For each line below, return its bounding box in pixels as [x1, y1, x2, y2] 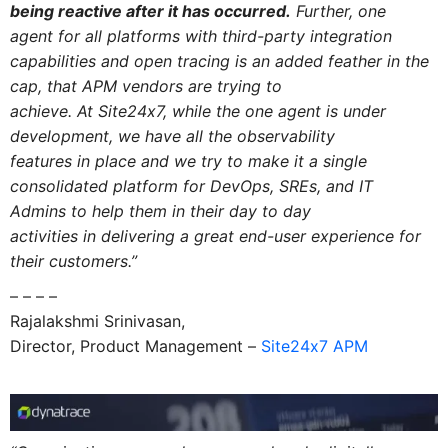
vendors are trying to [116, 76, 282, 97]
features [9, 151, 77, 172]
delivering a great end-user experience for [95, 226, 421, 247]
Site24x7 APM [260, 335, 368, 356]
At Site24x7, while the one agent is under [76, 101, 386, 122]
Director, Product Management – [9, 335, 261, 356]
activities [9, 226, 83, 247]
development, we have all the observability [9, 126, 335, 147]
